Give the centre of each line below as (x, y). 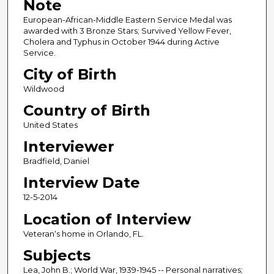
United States (50, 125)
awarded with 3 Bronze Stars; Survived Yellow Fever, (127, 31)
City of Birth (70, 75)
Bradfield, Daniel (56, 161)
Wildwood (43, 89)
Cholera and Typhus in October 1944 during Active (121, 42)
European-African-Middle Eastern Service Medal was (127, 20)
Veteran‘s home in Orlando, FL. (83, 233)
